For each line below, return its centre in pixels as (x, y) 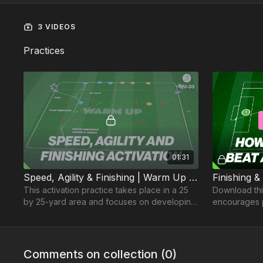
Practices (44, 50)
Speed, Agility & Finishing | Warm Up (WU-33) (193, 178)
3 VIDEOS (56, 26)
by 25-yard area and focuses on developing (110, 202)
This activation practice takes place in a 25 (106, 190)
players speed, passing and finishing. (96, 214)
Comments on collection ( (95, 254)
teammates (234, 225)
